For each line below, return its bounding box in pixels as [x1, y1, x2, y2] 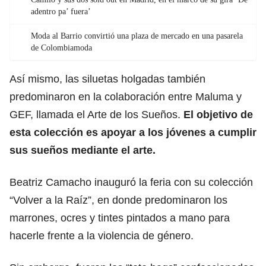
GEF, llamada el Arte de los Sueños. [9, 108, 183, 121]
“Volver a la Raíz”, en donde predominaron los [9, 194, 227, 206]
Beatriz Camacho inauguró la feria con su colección [9, 176, 253, 188]
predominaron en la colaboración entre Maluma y [9, 90, 242, 103]
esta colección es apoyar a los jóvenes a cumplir [9, 126, 256, 138]
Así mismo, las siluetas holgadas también [9, 72, 205, 85]
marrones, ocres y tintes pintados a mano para [9, 211, 230, 224]
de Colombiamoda [31, 43, 92, 52]
